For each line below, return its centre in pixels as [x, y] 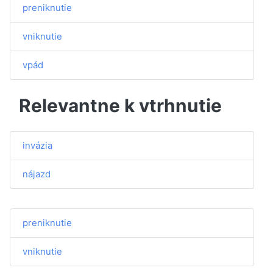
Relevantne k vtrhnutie [120, 105]
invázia [37, 145]
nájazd [37, 174]
